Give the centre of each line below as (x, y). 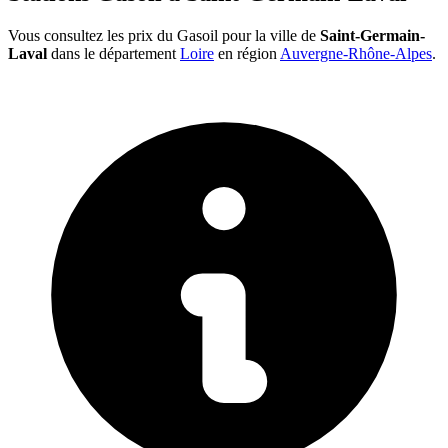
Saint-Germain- (372, 35)
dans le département (113, 53)
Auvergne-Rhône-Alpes (356, 53)
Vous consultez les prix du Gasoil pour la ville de (164, 35)
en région (247, 53)
